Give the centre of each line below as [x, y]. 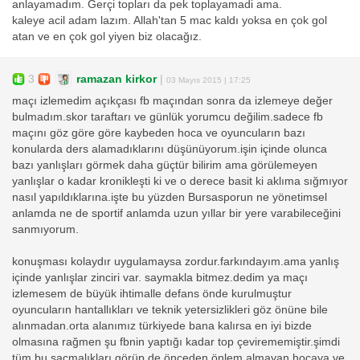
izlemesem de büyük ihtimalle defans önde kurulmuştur [152, 294]
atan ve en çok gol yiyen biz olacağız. [107, 37]
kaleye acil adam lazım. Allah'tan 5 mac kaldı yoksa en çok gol [170, 21]
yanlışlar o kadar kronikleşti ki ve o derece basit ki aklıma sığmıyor [180, 182]
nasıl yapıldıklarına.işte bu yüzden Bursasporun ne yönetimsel [170, 198]
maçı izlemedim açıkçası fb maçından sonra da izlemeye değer [172, 101]
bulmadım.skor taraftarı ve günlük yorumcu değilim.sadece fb [168, 117]
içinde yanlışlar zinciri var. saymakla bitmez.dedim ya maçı [160, 278]
